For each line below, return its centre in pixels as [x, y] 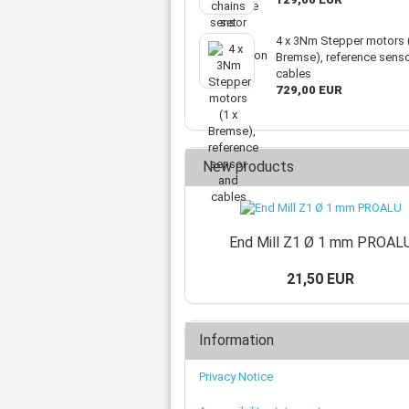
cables [293, 73]
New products [246, 167]
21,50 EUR [321, 279]
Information [236, 340]
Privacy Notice [236, 377]
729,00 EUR [309, 90]
